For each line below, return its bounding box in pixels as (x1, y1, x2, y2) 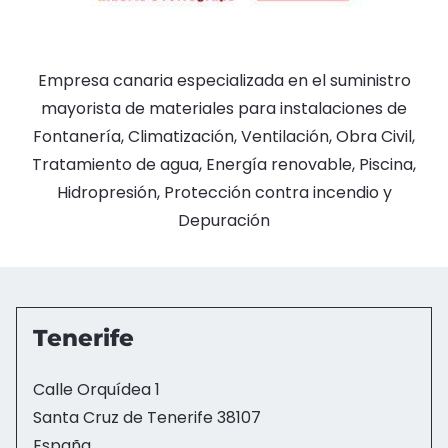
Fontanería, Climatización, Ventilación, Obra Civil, (33, 125, 415, 148)
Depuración (178, 209, 270, 232)
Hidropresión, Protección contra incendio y (56, 181, 392, 204)
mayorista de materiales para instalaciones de (41, 97, 407, 120)
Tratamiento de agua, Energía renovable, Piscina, (32, 153, 416, 176)
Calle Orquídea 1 (33, 378, 160, 401)
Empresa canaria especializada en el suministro (37, 69, 411, 92)
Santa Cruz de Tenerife (33, 406, 213, 429)
